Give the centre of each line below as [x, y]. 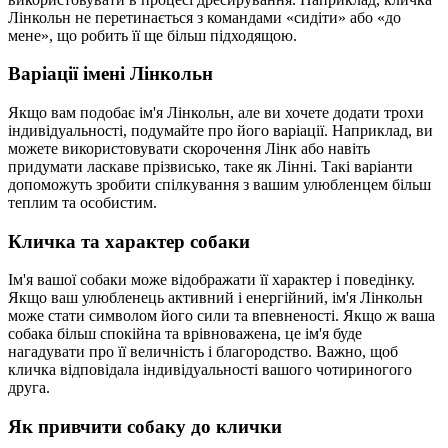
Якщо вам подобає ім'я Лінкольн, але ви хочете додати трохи [216, 112]
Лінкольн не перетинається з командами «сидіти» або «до [204, 17]
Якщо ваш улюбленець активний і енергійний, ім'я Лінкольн [215, 298]
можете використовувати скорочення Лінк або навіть [189, 148]
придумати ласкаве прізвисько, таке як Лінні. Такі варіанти [210, 166]
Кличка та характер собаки [129, 241]
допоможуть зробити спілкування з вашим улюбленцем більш [219, 184]
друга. [29, 388]
